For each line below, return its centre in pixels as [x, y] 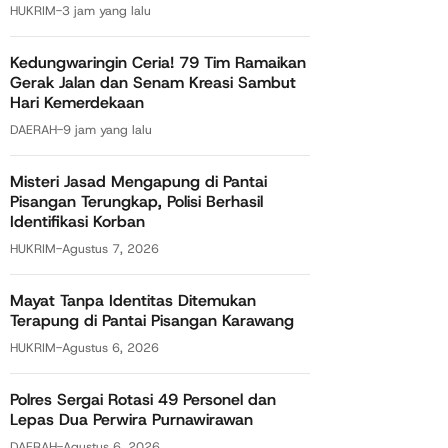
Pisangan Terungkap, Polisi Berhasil [136, 201]
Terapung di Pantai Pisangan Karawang [152, 320]
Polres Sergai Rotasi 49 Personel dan [143, 399]
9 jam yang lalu [107, 129]
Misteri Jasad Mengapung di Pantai [138, 181]
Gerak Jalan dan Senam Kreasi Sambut [153, 82]
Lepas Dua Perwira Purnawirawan [131, 419]
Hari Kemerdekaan [77, 102]
